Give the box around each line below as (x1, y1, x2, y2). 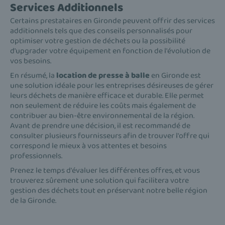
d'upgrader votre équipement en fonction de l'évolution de (10, 44, 210, 57)
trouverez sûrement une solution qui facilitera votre (10, 174, 189, 187)
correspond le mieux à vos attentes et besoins (10, 139, 167, 152)
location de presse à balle (56, 69, 150, 82)
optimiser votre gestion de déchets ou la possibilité (10, 34, 185, 47)
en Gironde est (150, 69, 201, 82)
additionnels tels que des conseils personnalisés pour (10, 24, 192, 37)
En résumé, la (10, 69, 56, 82)
